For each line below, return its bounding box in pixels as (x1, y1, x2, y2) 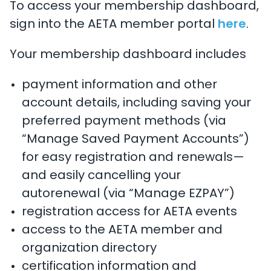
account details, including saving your (22, 97, 251, 109)
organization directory (22, 243, 157, 255)
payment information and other (22, 79, 217, 91)
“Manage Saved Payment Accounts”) (22, 134, 249, 146)
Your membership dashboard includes (10, 49, 246, 61)
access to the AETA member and (22, 224, 223, 237)
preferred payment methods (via (22, 116, 226, 128)
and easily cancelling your (22, 170, 181, 182)
